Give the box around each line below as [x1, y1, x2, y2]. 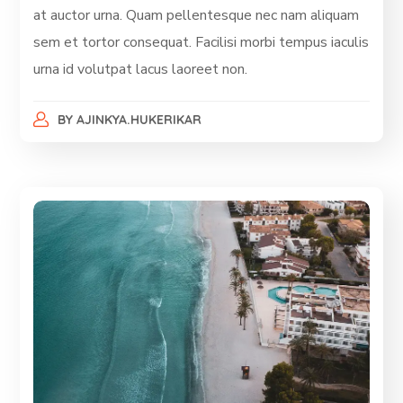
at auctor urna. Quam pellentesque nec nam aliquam [33, 5, 360, 26]
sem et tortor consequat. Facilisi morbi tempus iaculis [33, 32, 370, 53]
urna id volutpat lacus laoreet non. [33, 59, 248, 80]
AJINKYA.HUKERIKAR [76, 112, 201, 129]
